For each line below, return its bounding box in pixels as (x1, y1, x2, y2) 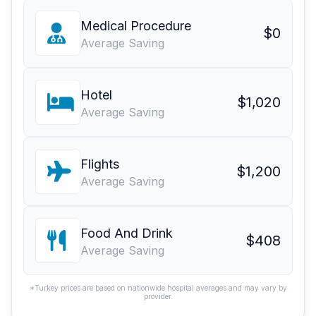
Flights (80, 156, 119, 171)
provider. (143, 291, 173, 300)
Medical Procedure (80, 18, 191, 33)
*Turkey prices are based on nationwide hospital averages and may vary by (29, 283, 287, 292)
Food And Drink (80, 225, 173, 241)
